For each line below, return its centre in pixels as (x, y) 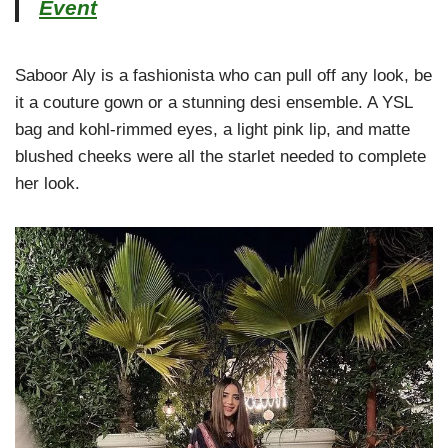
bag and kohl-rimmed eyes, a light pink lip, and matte (212, 130)
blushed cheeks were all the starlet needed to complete (220, 157)
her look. (47, 184)
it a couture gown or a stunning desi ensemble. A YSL (213, 103)
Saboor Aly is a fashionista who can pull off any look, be (223, 76)
